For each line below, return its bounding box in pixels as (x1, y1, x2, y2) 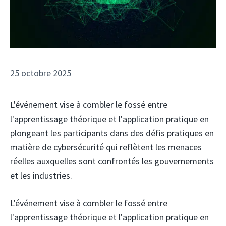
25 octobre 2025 (10, 67, 71, 79)
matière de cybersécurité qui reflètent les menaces (10, 141, 202, 153)
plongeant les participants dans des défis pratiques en (10, 127, 214, 139)
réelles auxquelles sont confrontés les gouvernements (10, 155, 214, 167)
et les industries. (10, 169, 72, 182)
